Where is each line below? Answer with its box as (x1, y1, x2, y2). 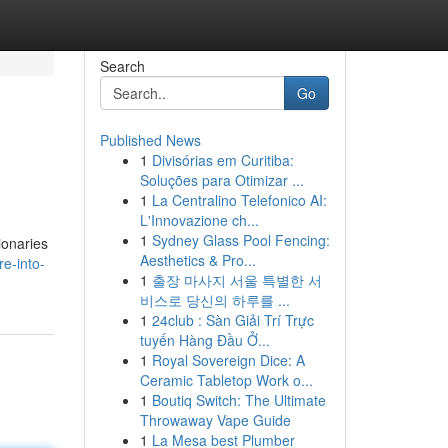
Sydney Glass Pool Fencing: (151, 230, 330, 250)
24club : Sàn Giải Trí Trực (151, 310, 314, 330)
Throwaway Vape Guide (139, 410, 291, 430)
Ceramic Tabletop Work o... (139, 370, 313, 390)
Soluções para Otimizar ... (139, 170, 304, 190)
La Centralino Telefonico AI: (151, 190, 327, 210)
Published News (99, 130, 201, 150)
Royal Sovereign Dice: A (151, 350, 305, 370)
